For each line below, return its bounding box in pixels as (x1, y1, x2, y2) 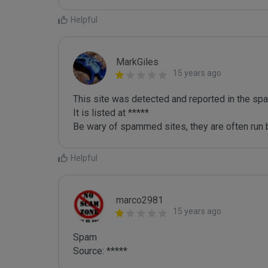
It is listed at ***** (73, 107, 149, 118)
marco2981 (116, 194, 163, 206)
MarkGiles (116, 56, 159, 68)
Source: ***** (73, 245, 127, 257)
